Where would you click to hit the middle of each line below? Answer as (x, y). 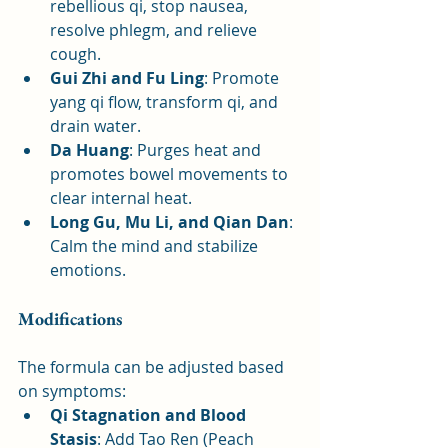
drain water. (95, 125)
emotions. (88, 269)
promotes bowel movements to (171, 173)
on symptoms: (72, 390)
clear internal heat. (121, 197)
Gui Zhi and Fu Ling (127, 77)
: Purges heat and (197, 149)
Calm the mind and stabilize (156, 245)
